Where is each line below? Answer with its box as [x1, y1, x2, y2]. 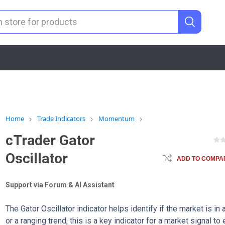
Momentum [98, 114, 135, 123]
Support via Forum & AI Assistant [6, 181, 115, 189]
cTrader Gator [6, 132, 95, 149]
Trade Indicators [37, 114, 86, 123]
